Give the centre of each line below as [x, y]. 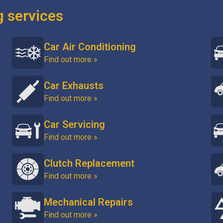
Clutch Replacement [89, 163]
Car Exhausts [74, 86]
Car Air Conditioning [90, 47]
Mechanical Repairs [88, 202]
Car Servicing [74, 124]
